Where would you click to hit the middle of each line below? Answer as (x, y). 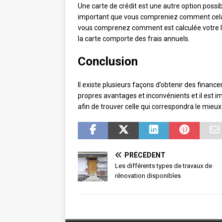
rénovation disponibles (148, 176)
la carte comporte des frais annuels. (134, 39)
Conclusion (108, 62)
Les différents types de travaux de (164, 166)
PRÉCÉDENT (145, 155)
